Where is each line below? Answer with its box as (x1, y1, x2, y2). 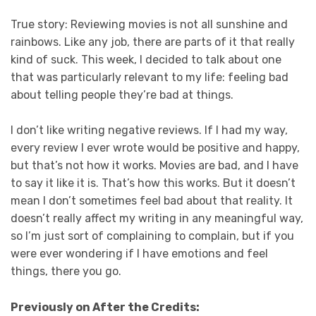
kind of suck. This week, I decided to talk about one (11, 52, 281, 66)
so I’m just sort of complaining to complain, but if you (11, 229, 294, 243)
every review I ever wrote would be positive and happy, (11, 141, 300, 155)
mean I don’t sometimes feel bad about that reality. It (11, 194, 293, 208)
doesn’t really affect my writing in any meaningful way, (11, 212, 303, 226)
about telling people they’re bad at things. (11, 87, 233, 102)
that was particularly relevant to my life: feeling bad (11, 70, 288, 84)
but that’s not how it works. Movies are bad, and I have (11, 159, 298, 173)
